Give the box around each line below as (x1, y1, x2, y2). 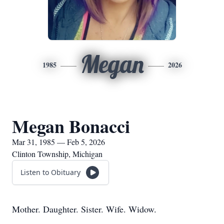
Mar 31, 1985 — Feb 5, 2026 (12, 136, 105, 147)
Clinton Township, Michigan (12, 148, 102, 159)
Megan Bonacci (12, 113, 130, 139)
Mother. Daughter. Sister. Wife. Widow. (12, 203, 156, 215)
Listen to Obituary (20, 167, 80, 177)
